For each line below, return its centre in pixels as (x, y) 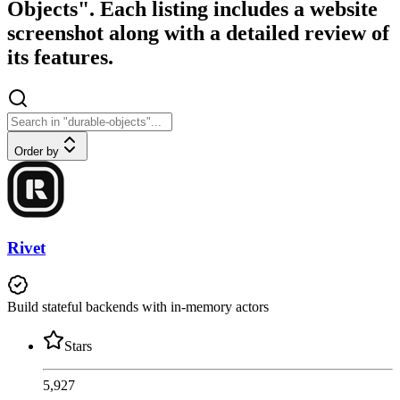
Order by (37, 151)
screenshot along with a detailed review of (198, 33)
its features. (60, 58)
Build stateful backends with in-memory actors (138, 307)
